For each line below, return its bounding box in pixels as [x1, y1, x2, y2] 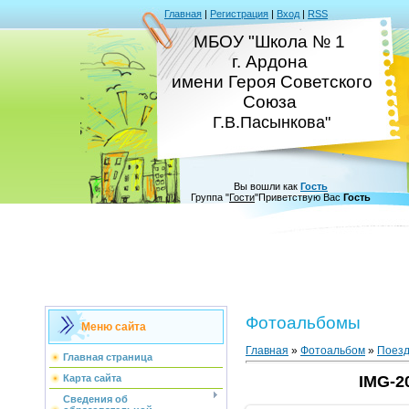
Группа [191, 192, 223, 203]
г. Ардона [231, 52, 312, 71]
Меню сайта [81, 320, 146, 333]
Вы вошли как [234, 181, 298, 192]
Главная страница [63, 351, 152, 362]
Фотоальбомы [246, 312, 361, 332]
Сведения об [63, 393, 128, 404]
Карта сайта [63, 372, 121, 383]
